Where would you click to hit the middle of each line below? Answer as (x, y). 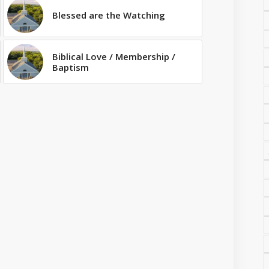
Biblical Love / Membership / (113, 56)
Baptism (70, 67)
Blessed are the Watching (108, 15)
